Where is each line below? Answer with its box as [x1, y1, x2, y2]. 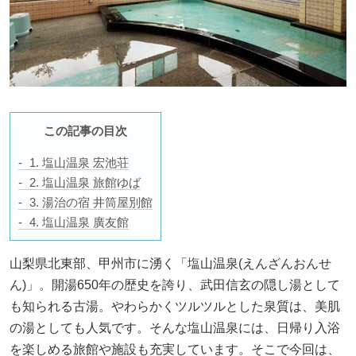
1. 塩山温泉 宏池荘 [29, 156, 129, 170]
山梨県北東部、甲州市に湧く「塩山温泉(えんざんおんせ [10, 257, 331, 271]
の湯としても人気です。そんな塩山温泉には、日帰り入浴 [10, 321, 340, 335]
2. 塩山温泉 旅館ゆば [29, 176, 141, 190]
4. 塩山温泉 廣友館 [29, 215, 129, 230]
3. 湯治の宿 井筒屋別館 [29, 195, 153, 210]
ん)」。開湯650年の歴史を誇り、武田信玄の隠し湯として [10, 278, 340, 292]
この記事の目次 [44, 124, 127, 138]
